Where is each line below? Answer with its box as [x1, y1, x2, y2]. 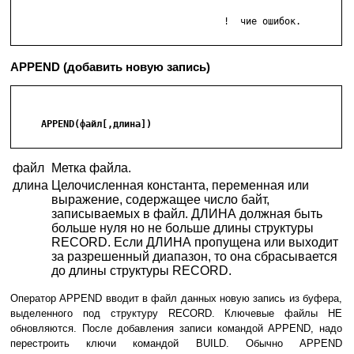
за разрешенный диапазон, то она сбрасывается [51, 250, 337, 264]
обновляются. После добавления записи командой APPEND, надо [10, 322, 342, 335]
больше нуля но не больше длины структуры [51, 221, 314, 235]
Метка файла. [51, 161, 131, 175]
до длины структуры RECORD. [51, 264, 232, 278]
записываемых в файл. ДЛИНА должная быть [51, 207, 322, 221]
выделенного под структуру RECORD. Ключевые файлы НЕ [10, 307, 342, 320]
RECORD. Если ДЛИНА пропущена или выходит [51, 235, 338, 250]
